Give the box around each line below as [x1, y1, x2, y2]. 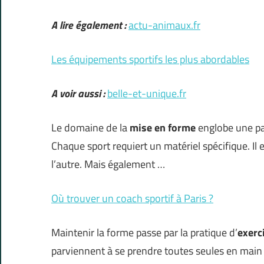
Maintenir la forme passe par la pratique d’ [51, 225, 237, 241]
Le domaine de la [51, 120, 127, 136]
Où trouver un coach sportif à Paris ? [51, 190, 213, 207]
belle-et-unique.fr [107, 85, 186, 102]
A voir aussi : [51, 85, 105, 102]
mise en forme [127, 120, 198, 136]
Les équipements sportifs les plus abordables [51, 51, 249, 68]
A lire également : [51, 17, 126, 34]
